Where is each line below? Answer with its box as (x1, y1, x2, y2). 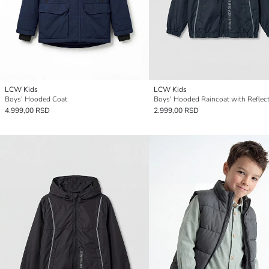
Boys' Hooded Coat (5, 94, 67, 104)
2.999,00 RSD (154, 105, 199, 115)
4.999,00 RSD (5, 105, 50, 115)
